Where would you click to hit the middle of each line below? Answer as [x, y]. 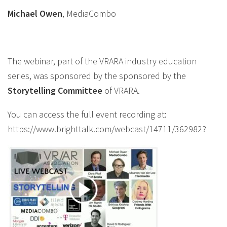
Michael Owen [35, 13]
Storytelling [32, 90]
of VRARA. [122, 90]
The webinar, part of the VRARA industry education [102, 61]
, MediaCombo [89, 13]
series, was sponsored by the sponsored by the [97, 76]
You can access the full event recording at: [87, 114]
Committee [80, 90]
